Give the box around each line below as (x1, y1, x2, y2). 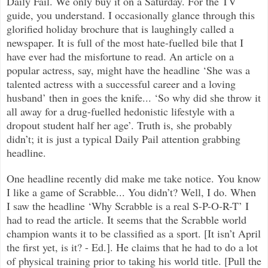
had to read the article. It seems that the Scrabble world (7, 212, 246, 227)
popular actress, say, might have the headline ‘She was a (7, 63, 250, 78)
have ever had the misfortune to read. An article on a (7, 49, 234, 64)
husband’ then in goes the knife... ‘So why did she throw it (7, 90, 261, 105)
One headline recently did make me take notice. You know (7, 171, 261, 186)
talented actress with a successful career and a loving (7, 77, 236, 92)
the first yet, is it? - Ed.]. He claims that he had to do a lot (7, 240, 258, 255)
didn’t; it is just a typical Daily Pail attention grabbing (7, 132, 240, 147)
